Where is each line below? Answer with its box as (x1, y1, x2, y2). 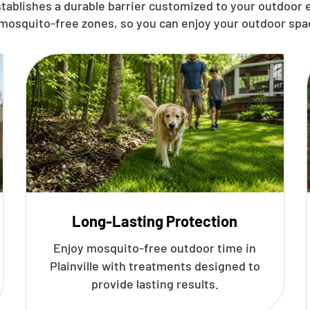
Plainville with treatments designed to (49, 258, 260, 273)
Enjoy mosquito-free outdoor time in (53, 240, 257, 255)
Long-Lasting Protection (72, 212, 238, 230)
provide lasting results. (91, 276, 219, 291)
